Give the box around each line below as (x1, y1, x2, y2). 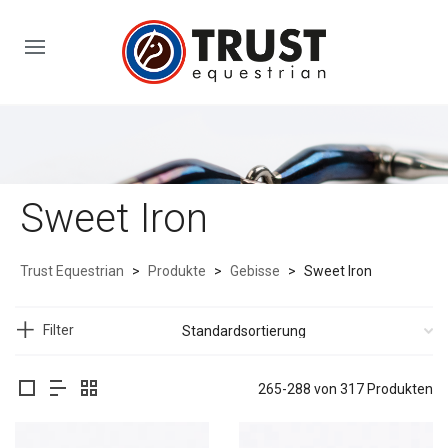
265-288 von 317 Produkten (258, 380, 433, 397)
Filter (43, 321, 74, 338)
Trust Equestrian (20, 262, 124, 279)
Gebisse (230, 262, 280, 279)
